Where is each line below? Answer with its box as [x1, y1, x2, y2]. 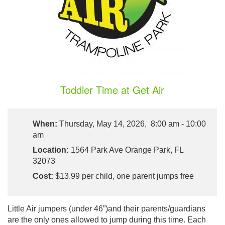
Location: [33, 146, 69, 155]
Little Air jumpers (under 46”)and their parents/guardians [8, 204, 205, 213]
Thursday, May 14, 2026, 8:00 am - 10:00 [57, 120, 206, 129]
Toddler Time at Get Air [60, 82, 165, 97]
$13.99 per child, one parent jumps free [53, 172, 194, 181]
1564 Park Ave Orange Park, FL [69, 146, 183, 155]
